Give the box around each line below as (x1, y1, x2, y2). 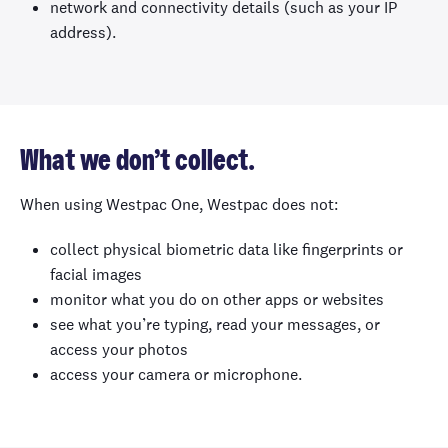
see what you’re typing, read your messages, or (50, 314, 380, 335)
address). (50, 22, 116, 43)
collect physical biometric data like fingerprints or (50, 239, 403, 260)
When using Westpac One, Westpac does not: (20, 194, 338, 215)
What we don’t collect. (20, 147, 255, 176)
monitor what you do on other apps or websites (50, 289, 384, 310)
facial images (50, 264, 142, 285)
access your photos (50, 339, 188, 360)
